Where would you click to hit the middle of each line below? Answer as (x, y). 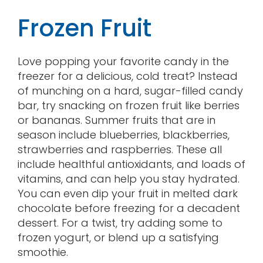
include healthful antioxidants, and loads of (131, 164)
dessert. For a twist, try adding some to (120, 222)
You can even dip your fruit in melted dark (127, 193)
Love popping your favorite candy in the (123, 61)
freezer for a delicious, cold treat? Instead (127, 76)
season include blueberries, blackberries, (123, 134)
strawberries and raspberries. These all (119, 149)
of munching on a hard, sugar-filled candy (130, 90)
